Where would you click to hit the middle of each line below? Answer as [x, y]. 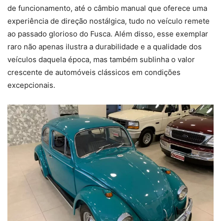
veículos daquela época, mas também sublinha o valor [101, 59]
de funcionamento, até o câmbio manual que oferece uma [107, 8]
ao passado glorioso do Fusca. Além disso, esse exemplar [108, 34]
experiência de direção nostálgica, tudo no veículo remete [109, 21]
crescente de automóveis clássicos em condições [94, 72]
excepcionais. [31, 85]
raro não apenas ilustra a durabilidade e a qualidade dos [105, 46]
